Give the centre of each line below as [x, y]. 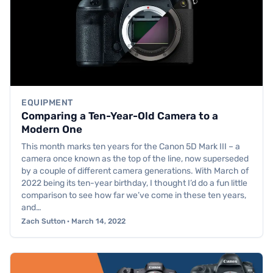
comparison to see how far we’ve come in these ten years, [134, 196]
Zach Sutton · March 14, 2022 [73, 222]
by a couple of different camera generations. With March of [135, 171]
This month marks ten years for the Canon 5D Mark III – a [131, 147]
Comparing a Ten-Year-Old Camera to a [120, 116]
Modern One [52, 129]
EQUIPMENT [48, 103]
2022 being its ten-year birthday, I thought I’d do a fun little [134, 183]
